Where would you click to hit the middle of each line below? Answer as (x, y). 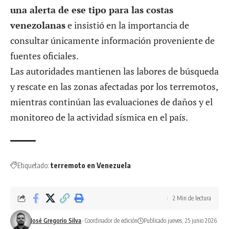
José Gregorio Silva (56, 220)
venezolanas (38, 25)
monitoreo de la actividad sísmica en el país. (99, 117)
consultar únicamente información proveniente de (112, 40)
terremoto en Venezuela (91, 165)
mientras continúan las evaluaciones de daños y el (111, 101)
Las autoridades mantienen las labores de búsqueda (114, 71)
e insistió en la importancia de (127, 25)
